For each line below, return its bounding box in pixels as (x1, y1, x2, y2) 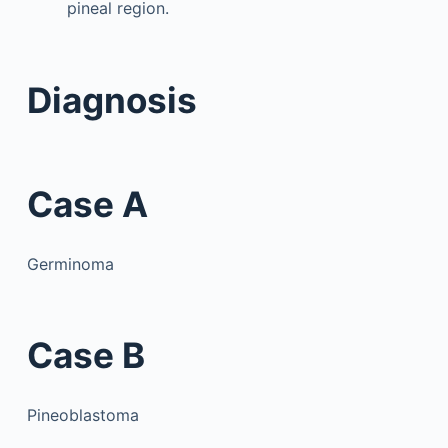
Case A (26, 183, 148, 225)
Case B (26, 334, 145, 376)
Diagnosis (26, 78, 197, 121)
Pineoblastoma (26, 404, 139, 425)
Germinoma (26, 253, 114, 274)
